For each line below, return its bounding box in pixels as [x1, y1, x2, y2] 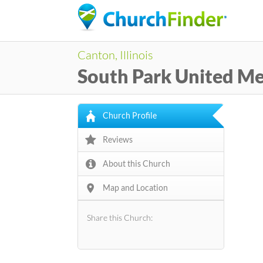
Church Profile [103, 110, 157, 120]
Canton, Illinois [77, 48, 153, 62]
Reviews [103, 134, 133, 144]
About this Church [103, 159, 170, 168]
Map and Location [103, 183, 168, 193]
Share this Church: [87, 213, 153, 222]
